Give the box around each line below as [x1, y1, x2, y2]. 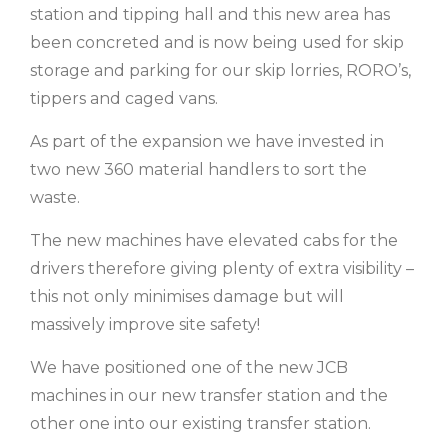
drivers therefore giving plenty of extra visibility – [30, 259, 414, 278]
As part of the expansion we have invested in [30, 132, 384, 151]
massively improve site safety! [30, 315, 260, 334]
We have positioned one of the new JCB [30, 358, 348, 377]
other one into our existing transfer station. [30, 414, 371, 433]
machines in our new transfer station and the [30, 386, 388, 405]
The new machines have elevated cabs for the [30, 231, 398, 250]
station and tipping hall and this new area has [30, 5, 390, 24]
